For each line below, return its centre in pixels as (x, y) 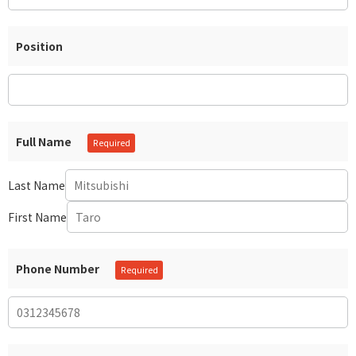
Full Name (44, 141)
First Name (37, 217)
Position (39, 46)
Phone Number (58, 269)
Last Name (37, 185)
